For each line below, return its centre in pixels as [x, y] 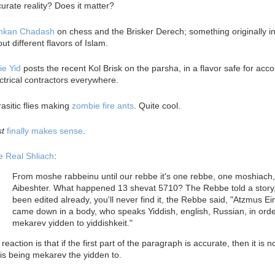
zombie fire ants [103, 105]
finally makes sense [45, 130]
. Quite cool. [157, 105]
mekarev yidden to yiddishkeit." [72, 223]
